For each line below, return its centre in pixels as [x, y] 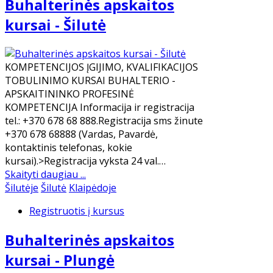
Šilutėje [22, 188]
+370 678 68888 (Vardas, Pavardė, [81, 134]
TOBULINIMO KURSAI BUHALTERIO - [90, 81]
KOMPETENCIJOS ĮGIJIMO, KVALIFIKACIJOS [101, 67]
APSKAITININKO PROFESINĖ [69, 94]
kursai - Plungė [60, 260]
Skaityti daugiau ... [45, 175]
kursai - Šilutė [55, 25]
